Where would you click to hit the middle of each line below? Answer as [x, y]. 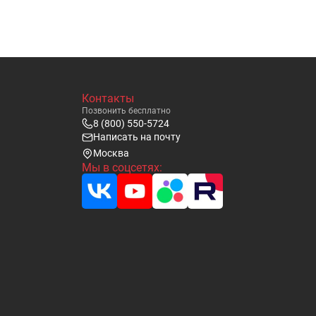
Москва [111, 153]
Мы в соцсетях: [122, 168]
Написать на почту [137, 137]
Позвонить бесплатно [126, 111]
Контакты [108, 98]
